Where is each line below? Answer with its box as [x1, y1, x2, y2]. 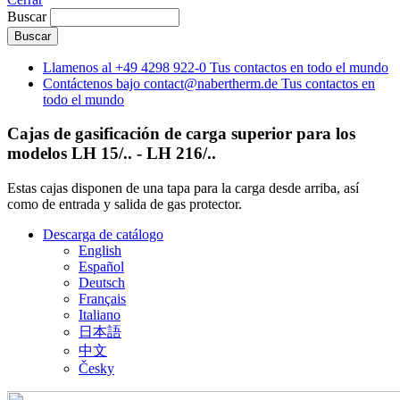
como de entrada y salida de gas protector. [7, 196, 242, 212]
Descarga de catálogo [43, 227, 163, 243]
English [79, 243, 121, 259]
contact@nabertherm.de [144, 75, 278, 91]
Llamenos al [43, 59, 112, 75]
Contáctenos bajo [43, 75, 140, 91]
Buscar [7, 8, 46, 24]
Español [79, 259, 124, 275]
